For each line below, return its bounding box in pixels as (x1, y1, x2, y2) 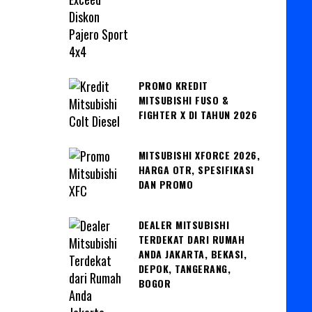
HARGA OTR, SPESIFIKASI (138, 162, 254, 178)
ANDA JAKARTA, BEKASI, (138, 247, 247, 262)
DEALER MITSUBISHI (138, 217, 229, 233)
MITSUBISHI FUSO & (138, 93, 228, 108)
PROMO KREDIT (138, 78, 208, 93)
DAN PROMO (138, 177, 193, 192)
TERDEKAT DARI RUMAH (138, 232, 244, 247)
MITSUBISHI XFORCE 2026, (138, 148, 260, 163)
